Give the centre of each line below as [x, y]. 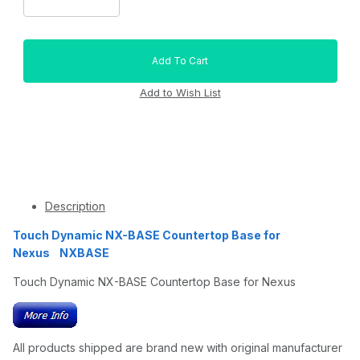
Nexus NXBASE [61, 253]
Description [75, 207]
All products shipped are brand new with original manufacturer [178, 348]
